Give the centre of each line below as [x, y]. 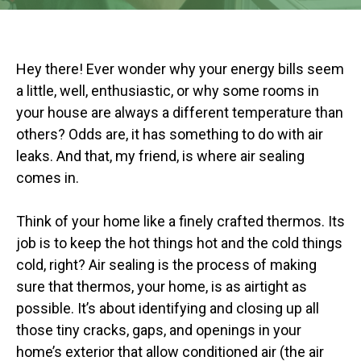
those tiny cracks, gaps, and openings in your [159, 330]
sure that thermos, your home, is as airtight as [162, 286]
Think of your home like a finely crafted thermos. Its [180, 221]
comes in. [48, 178]
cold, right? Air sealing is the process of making [166, 265]
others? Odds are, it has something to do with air [170, 134]
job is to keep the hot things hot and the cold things [179, 243]
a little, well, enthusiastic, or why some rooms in [168, 91]
